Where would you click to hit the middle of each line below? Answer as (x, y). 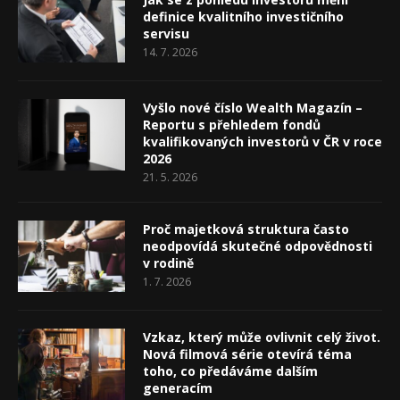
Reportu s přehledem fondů (232, 125)
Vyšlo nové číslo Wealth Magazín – (253, 108)
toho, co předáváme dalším (230, 371)
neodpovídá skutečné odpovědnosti (258, 246)
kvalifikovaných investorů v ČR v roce (262, 142)
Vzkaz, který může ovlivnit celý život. (262, 337)
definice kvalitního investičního (243, 17)
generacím (178, 388)
